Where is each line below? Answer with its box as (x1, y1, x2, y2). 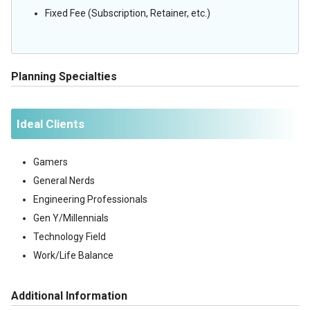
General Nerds (33, 175, 95, 186)
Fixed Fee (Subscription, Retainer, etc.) (45, 8, 210, 19)
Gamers (33, 156, 68, 167)
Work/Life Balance (33, 250, 113, 261)
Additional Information (11, 289, 127, 302)
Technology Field (33, 231, 106, 242)
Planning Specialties (11, 70, 117, 83)
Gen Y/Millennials (33, 212, 109, 224)
